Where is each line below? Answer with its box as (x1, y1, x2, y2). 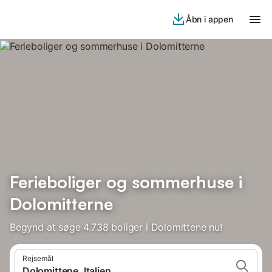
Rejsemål (22, 254, 53, 263)
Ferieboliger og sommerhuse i (10, 171, 242, 192)
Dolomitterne (10, 193, 113, 214)
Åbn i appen (185, 14, 233, 24)
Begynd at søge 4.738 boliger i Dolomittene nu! (10, 221, 222, 233)
